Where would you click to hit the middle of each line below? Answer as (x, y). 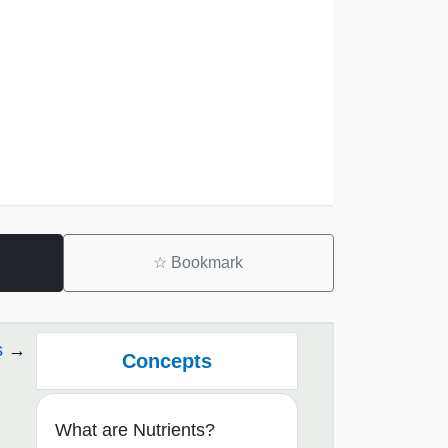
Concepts (166, 360)
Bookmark (205, 263)
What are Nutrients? (135, 430)
